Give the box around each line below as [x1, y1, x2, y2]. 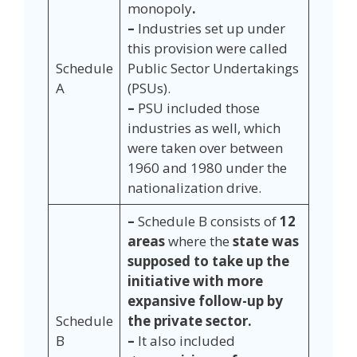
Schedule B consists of [137, 211, 280, 230]
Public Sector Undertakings [127, 58, 299, 77]
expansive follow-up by [127, 291, 283, 310]
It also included [137, 331, 235, 350]
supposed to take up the [127, 251, 289, 270]
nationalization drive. [127, 178, 261, 197]
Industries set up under [137, 18, 285, 37]
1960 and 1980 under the [127, 158, 287, 177]
